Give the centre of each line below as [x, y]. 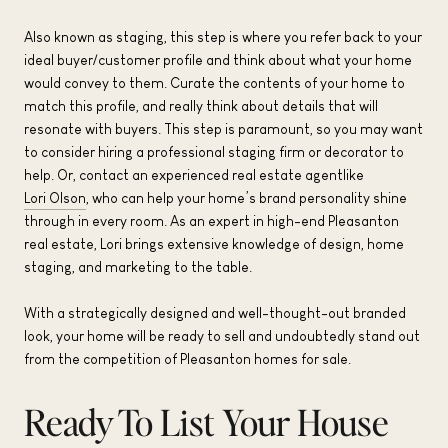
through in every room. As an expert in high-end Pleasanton [211, 220]
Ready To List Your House [206, 421]
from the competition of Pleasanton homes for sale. [189, 358]
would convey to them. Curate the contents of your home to [214, 82]
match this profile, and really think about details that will [201, 105]
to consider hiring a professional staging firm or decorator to [214, 151]
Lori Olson [55, 197]
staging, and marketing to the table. [138, 266]
